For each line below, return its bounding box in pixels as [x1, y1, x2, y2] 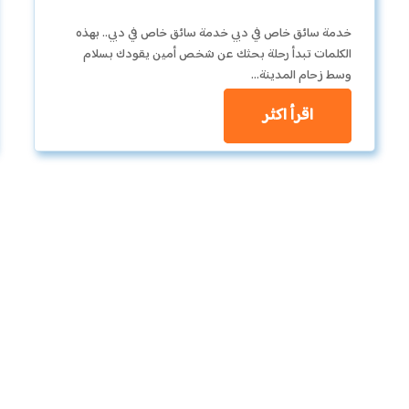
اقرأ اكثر [262, 101, 314, 130]
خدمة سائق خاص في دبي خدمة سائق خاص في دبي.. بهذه [76, 22, 352, 45]
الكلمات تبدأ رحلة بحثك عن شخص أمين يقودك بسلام [83, 43, 352, 66]
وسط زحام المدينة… [251, 64, 352, 87]
